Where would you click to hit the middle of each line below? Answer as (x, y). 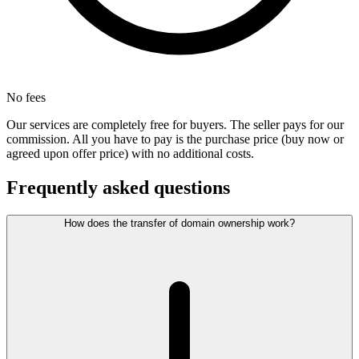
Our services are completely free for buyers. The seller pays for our (175, 125)
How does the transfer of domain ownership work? (179, 224)
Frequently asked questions (118, 188)
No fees (26, 98)
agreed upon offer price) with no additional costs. (130, 154)
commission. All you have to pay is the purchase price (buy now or (175, 139)
